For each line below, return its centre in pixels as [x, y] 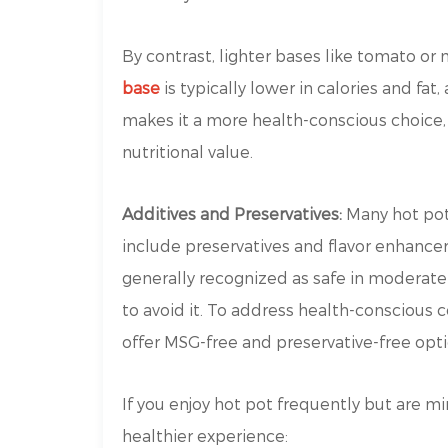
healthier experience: [205, 436]
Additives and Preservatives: [232, 214]
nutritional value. [188, 152]
